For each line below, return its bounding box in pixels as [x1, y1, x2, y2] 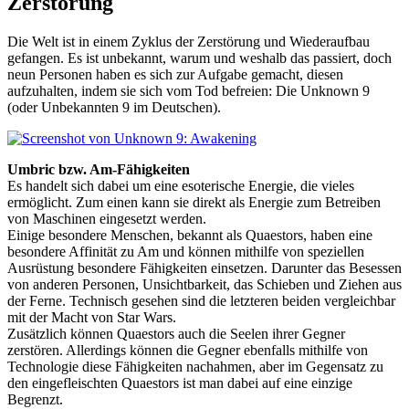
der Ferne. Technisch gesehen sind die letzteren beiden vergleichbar [7, 292, 395, 309]
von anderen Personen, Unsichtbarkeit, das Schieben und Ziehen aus [7, 276, 402, 292]
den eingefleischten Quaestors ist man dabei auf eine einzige [7, 374, 352, 391]
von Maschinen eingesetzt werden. [7, 210, 206, 226]
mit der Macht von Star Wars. [7, 309, 176, 325]
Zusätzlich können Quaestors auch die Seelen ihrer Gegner [7, 325, 345, 341]
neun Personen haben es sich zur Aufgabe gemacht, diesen [7, 66, 343, 82]
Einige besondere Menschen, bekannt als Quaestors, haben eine [7, 226, 372, 243]
